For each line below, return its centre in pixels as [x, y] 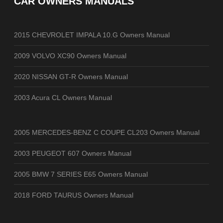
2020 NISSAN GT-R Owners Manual [71, 76]
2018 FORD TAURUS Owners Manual [74, 195]
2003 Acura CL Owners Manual [63, 97]
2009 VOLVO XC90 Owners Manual [70, 56]
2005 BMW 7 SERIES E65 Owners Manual [81, 174]
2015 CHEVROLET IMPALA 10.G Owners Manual [92, 35]
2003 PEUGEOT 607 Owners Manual [73, 153]
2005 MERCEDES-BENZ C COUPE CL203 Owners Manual [107, 133]
